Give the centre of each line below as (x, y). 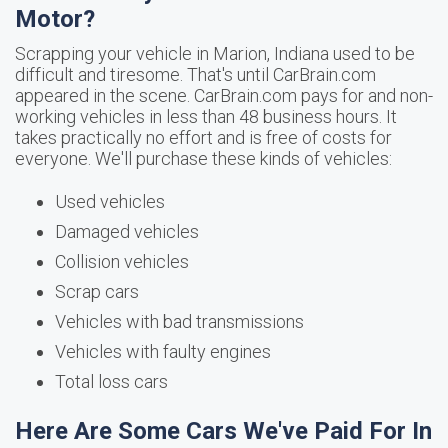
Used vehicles (110, 201)
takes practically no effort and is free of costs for (203, 137)
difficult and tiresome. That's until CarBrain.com (195, 74)
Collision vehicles (122, 261)
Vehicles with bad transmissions (179, 321)
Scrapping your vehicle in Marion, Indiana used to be (215, 53)
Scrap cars (97, 291)
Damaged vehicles (127, 231)
